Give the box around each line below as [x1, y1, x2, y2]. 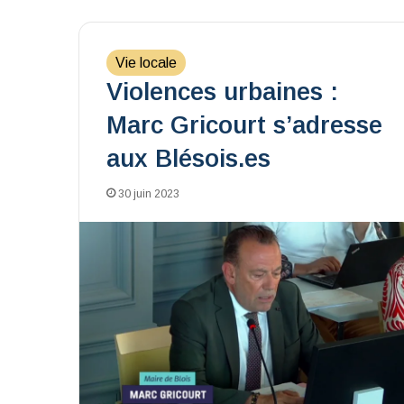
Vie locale [115, 55, 177, 70]
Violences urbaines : [106, 78, 338, 106]
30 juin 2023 [118, 188, 179, 200]
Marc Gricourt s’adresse [106, 112, 382, 139]
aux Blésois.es [106, 145, 271, 172]
